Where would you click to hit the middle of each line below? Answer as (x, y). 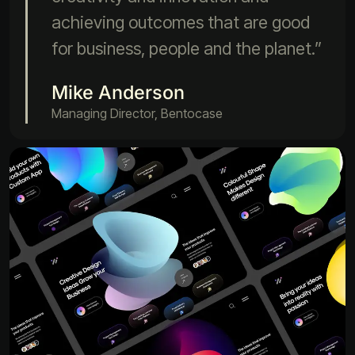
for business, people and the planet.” (187, 49)
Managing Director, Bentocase (137, 114)
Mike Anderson (118, 93)
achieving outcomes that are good (181, 23)
